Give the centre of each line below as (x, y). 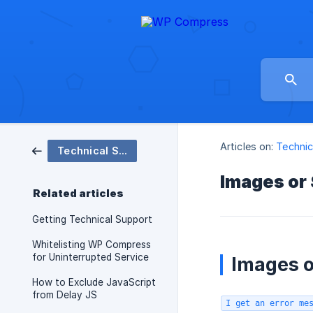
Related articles (78, 194)
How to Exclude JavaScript (94, 282)
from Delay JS (65, 295)
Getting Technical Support (92, 219)
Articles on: (247, 147)
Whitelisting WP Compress (92, 245)
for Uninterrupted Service (90, 257)
